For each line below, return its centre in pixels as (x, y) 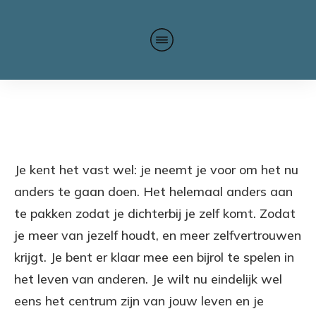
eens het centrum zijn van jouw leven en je (139, 300)
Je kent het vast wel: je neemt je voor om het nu (156, 169)
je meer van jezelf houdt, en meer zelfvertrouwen (158, 235)
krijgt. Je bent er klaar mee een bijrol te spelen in (154, 257)
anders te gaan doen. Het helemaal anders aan (153, 191)
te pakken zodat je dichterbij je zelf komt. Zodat (155, 213)
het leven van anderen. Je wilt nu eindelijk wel (148, 279)
